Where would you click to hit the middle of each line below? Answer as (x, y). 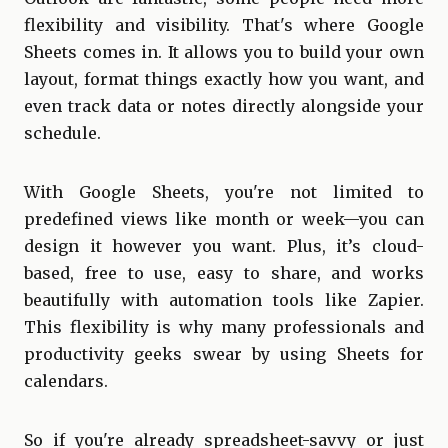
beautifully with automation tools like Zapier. (224, 300)
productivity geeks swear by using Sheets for (224, 354)
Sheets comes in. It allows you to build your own (224, 52)
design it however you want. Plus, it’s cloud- (224, 246)
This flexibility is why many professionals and (224, 327)
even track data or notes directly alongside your (224, 106)
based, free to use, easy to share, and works (224, 273)
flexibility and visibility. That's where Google (224, 25)
